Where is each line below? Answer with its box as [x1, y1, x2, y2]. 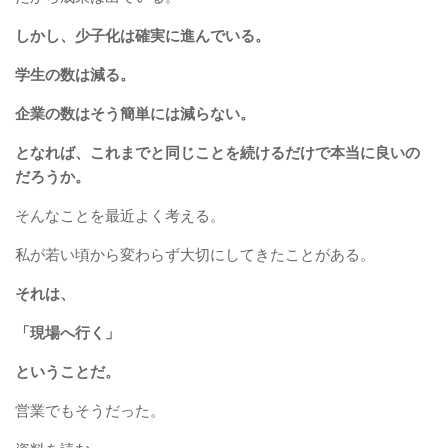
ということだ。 [15, 362, 120, 381]
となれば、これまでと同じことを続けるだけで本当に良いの [15, 143, 420, 162]
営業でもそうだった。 [15, 401, 165, 420]
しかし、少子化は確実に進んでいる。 [15, 26, 270, 45]
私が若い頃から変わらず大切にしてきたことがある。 [15, 245, 375, 264]
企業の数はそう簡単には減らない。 [15, 104, 255, 123]
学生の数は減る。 [15, 65, 135, 84]
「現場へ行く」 [15, 323, 120, 342]
